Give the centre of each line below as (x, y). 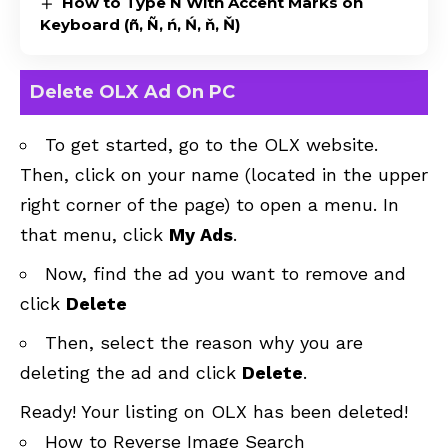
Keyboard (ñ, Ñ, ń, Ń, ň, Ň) (140, 25)
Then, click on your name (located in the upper (224, 174)
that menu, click (94, 234)
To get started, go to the (154, 144)
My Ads (201, 234)
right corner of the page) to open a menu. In (209, 204)
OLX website (319, 144)
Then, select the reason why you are (204, 342)
